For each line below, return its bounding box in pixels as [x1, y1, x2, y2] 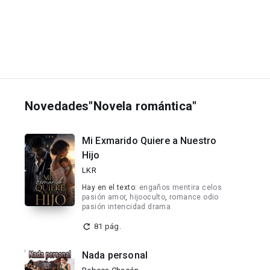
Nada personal [82, 250, 148, 261]
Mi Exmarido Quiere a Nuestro [82, 135, 217, 146]
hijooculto [130, 193, 166, 201]
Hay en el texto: [82, 183, 139, 192]
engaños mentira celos [139, 183, 222, 192]
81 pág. [94, 222, 121, 231]
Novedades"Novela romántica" [25, 99, 197, 113]
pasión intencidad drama [82, 202, 171, 211]
